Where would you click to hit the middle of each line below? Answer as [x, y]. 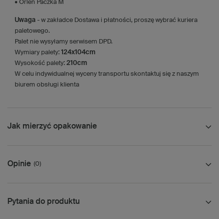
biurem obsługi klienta [47, 85]
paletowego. [32, 31]
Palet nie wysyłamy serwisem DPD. [64, 42]
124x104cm [78, 52]
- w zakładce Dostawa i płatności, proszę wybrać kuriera [117, 20]
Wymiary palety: [38, 52]
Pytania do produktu [44, 202]
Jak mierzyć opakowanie [52, 126]
